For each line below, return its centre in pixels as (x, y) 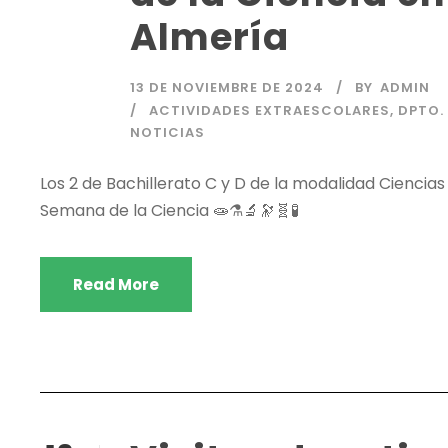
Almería (209, 37)
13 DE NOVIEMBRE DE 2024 (227, 88)
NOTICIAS (167, 133)
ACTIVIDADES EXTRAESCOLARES (269, 111)
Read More (116, 285)
